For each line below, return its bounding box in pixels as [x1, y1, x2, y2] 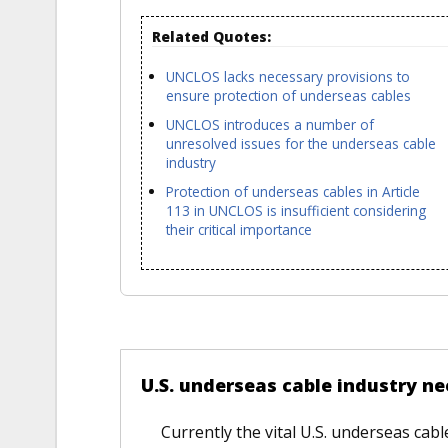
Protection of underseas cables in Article [165, 182, 420, 202]
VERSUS [82, 306, 167, 340]
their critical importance [165, 220, 312, 240]
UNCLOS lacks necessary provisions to [165, 66, 410, 86]
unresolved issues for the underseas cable [165, 133, 436, 153]
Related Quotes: [152, 26, 276, 46]
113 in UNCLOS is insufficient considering [165, 201, 426, 221]
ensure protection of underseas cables [165, 85, 411, 105]
